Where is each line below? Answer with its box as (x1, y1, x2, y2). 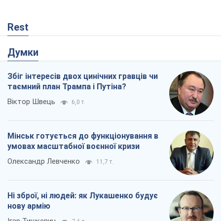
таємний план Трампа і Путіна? (7, 82, 126, 92)
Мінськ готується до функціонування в (7, 131, 158, 141)
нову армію (7, 201, 50, 211)
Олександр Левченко (7, 157, 80, 166)
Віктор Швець (7, 97, 55, 107)
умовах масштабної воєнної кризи (7, 142, 140, 151)
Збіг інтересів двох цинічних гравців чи (7, 72, 158, 81)
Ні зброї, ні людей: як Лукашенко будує (7, 191, 158, 201)
